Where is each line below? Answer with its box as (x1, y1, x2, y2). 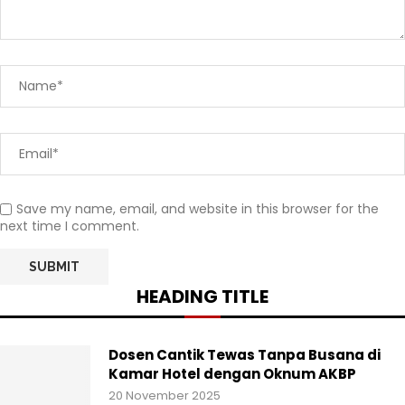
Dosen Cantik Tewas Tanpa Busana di (108, 344, 381, 364)
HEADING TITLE (137, 283, 268, 309)
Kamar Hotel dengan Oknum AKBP (108, 363, 356, 383)
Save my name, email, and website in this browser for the (16, 199, 379, 218)
